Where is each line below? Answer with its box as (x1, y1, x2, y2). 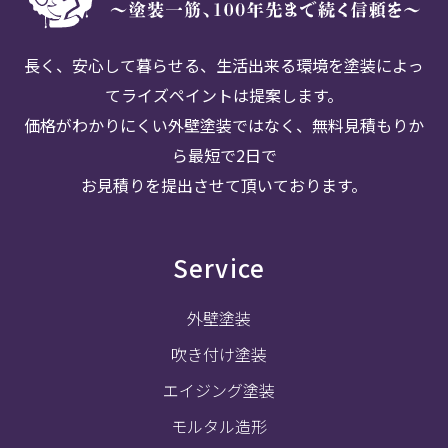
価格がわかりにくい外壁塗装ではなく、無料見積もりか (24, 112, 424, 137)
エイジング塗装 (163, 377, 275, 402)
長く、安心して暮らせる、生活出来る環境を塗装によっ (24, 52, 424, 77)
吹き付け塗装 (171, 341, 267, 366)
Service (172, 249, 266, 285)
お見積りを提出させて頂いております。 (81, 172, 367, 197)
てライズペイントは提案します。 (105, 82, 343, 107)
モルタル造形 (171, 413, 267, 438)
